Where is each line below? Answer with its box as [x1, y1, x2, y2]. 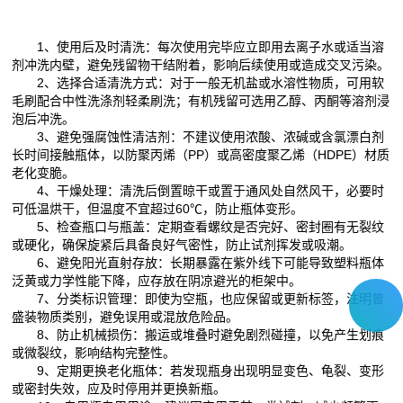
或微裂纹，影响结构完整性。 [12, 345, 176, 361]
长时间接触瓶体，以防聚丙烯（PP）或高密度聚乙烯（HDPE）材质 [12, 148, 390, 163]
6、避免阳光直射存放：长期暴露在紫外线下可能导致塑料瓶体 [12, 255, 385, 271]
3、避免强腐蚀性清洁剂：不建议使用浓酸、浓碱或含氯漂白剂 [12, 130, 385, 145]
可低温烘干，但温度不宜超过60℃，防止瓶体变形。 [12, 201, 304, 217]
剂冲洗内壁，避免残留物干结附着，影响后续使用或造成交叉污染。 [12, 58, 390, 73]
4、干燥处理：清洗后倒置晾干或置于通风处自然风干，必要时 [12, 184, 385, 199]
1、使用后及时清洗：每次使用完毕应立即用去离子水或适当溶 [12, 40, 385, 55]
